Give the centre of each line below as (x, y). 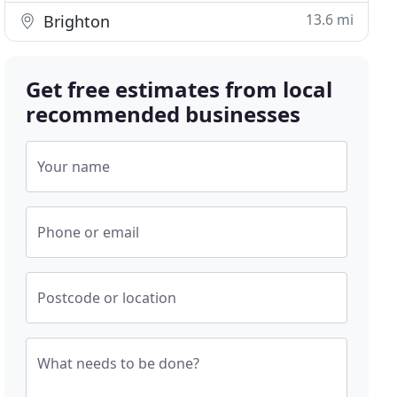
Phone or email (89, 232)
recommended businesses (163, 114)
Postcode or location (107, 298)
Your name (74, 167)
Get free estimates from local (179, 89)
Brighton (75, 21)
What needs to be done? (119, 363)
